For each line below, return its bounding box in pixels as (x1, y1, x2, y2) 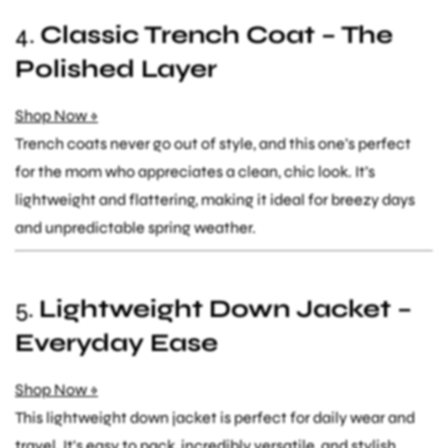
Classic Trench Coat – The (40, 19, 393, 50)
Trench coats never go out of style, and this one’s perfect (15, 133, 411, 153)
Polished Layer (15, 53, 217, 84)
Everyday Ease (15, 327, 218, 358)
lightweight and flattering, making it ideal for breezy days (15, 189, 415, 209)
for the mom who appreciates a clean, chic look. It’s (15, 161, 375, 181)
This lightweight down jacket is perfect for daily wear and (15, 407, 415, 427)
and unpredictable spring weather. (15, 217, 256, 237)
